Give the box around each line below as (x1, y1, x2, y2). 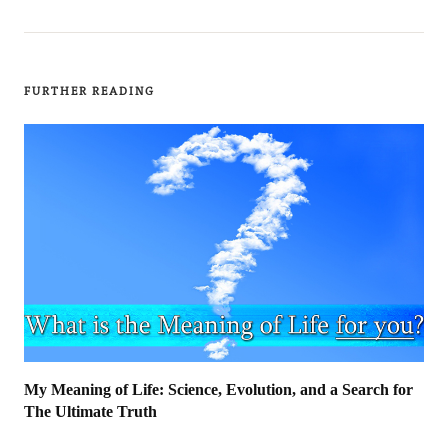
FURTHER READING (24, 82, 155, 98)
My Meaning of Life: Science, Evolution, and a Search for (24, 381, 413, 399)
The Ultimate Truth (24, 403, 157, 421)
